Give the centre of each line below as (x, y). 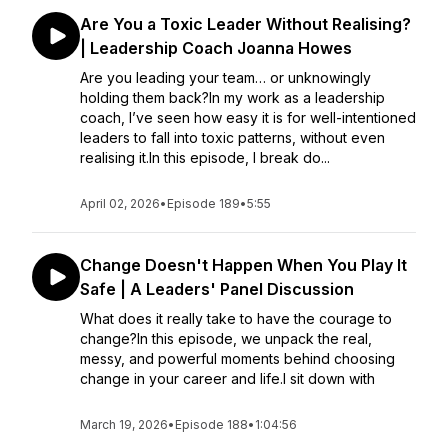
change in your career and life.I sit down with (227, 378)
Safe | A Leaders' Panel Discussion (217, 289)
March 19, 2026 (124, 424)
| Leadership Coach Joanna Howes (216, 48)
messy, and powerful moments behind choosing (237, 358)
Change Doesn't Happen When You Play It (243, 265)
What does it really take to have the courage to (236, 318)
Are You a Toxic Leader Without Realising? (245, 24)
